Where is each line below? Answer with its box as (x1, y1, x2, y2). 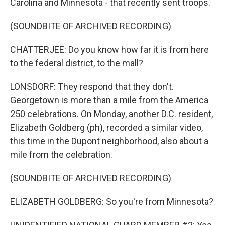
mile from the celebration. (10, 149, 113, 160)
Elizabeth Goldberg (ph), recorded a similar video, (10, 122, 203, 133)
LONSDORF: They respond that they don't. (10, 81, 174, 92)
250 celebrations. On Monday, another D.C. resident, (10, 108, 213, 119)
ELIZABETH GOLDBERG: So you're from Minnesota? (10, 196, 213, 207)
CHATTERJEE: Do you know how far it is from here (10, 44, 209, 55)
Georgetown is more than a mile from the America (10, 95, 208, 105)
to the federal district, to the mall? (10, 58, 143, 68)
